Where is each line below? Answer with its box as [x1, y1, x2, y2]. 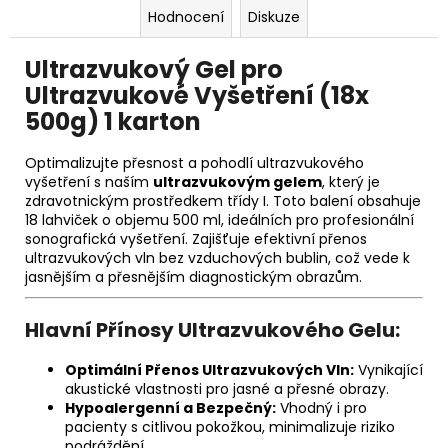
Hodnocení [148, 6, 224, 27]
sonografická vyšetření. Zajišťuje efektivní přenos [25, 229, 367, 250]
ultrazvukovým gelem [153, 172, 322, 193]
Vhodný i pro [276, 398, 367, 419]
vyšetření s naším [25, 172, 153, 193]
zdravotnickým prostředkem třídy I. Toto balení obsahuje [25, 191, 421, 212]
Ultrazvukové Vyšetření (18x [25, 78, 369, 112]
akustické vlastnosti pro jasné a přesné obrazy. [65, 379, 389, 400]
